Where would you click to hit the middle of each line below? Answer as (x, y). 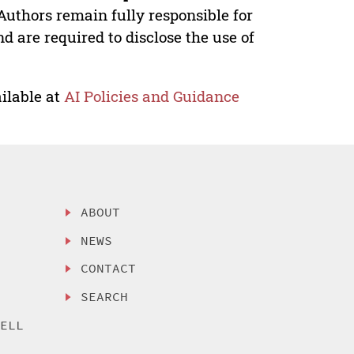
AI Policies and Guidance (152, 96)
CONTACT (109, 268)
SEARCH (105, 297)
